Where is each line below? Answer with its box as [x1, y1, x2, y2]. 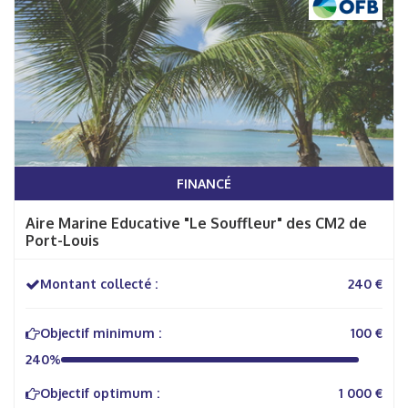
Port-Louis [25, 231, 99, 250]
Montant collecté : [40, 276, 158, 291]
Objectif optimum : [40, 385, 159, 401]
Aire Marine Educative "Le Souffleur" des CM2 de [25, 214, 367, 232]
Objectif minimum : [40, 325, 161, 341]
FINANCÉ [177, 176, 231, 191]
